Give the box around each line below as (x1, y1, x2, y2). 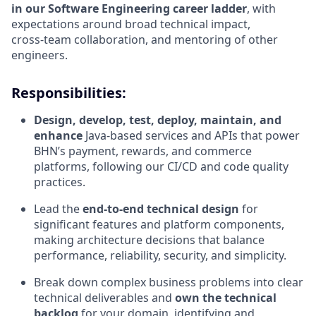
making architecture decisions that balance (34, 232, 265, 248)
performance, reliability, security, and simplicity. (34, 248, 286, 264)
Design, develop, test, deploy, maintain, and (34, 112, 281, 128)
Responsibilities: (11, 83, 126, 103)
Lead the (34, 201, 83, 217)
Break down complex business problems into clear (34, 274, 303, 291)
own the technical (175, 290, 276, 306)
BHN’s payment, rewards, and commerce (34, 143, 252, 159)
